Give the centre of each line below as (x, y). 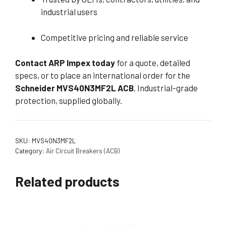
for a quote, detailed (153, 63)
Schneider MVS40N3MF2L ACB (74, 88)
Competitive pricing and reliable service (115, 37)
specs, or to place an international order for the (103, 75)
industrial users (69, 12)
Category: (31, 150)
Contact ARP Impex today (65, 63)
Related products (67, 181)
